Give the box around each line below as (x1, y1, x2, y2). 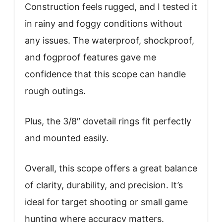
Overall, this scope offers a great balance (25, 163, 197, 173)
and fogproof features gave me (25, 52, 156, 62)
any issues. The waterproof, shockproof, (25, 35, 194, 46)
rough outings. (25, 85, 86, 96)
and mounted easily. (25, 132, 109, 143)
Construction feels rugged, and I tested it (25, 1, 197, 12)
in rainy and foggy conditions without (25, 18, 182, 29)
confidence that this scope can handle (25, 68, 186, 79)
